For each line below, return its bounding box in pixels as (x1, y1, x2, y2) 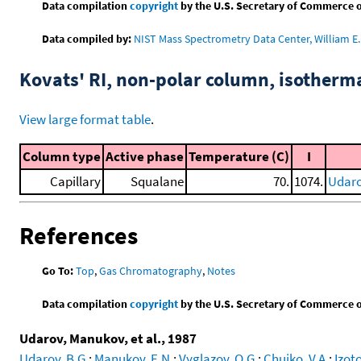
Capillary (50, 172, 101, 190)
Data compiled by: (42, 31, 132, 46)
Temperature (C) (189, 147, 289, 165)
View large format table (19, 110, 151, 128)
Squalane (131, 172, 184, 190)
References (19, 220, 138, 251)
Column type (23, 147, 101, 165)
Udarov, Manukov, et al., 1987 (19, 330, 197, 348)
